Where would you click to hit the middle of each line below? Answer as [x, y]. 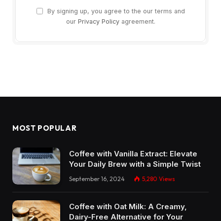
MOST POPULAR [45, 128]
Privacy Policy [98, 22]
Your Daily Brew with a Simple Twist [135, 164]
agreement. [137, 22]
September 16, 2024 [97, 179]
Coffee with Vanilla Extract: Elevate [133, 154]
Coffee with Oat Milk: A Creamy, [128, 206]
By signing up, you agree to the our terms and [115, 11]
